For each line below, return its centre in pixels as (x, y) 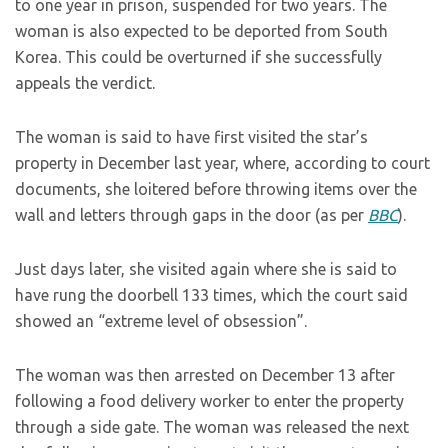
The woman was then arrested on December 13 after (205, 375)
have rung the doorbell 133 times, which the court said (211, 295)
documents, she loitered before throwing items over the (216, 189)
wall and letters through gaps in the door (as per (191, 215)
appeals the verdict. (85, 83)
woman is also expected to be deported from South (201, 31)
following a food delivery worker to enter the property (209, 401)
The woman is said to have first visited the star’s (191, 137)
